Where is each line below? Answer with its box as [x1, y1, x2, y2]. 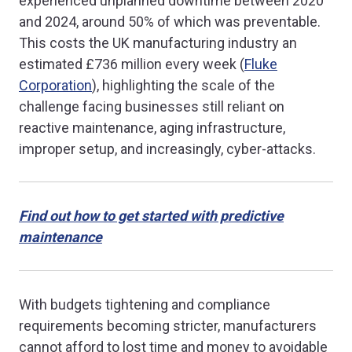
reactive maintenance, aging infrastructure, [19, 119, 285, 136]
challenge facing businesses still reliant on [19, 97, 284, 115]
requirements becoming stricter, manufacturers [19, 317, 317, 334]
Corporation [19, 76, 92, 93]
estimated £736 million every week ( [19, 55, 244, 72]
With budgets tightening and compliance [19, 295, 270, 313]
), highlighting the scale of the [92, 76, 275, 93]
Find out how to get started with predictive [19, 207, 284, 225]
